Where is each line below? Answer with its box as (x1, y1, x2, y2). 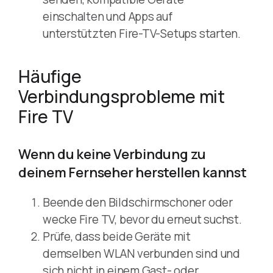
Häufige (18, 65, 82, 88)
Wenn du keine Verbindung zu (18, 145, 207, 164)
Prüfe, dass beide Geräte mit (43, 229, 191, 245)
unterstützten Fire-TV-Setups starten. (43, 26, 241, 42)
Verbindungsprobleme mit (18, 85, 225, 108)
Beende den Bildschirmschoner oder (43, 194, 233, 211)
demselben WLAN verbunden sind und (43, 246, 240, 262)
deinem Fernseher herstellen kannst (18, 163, 247, 182)
